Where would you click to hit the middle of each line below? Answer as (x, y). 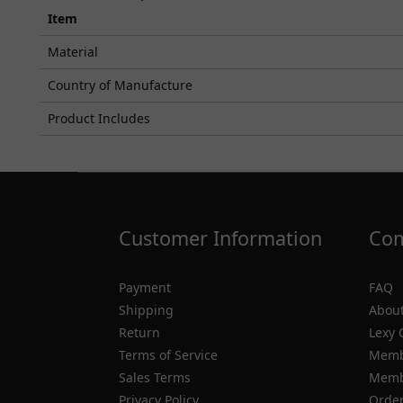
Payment (145, 287)
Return (139, 332)
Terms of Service (168, 355)
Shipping (146, 310)
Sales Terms (155, 377)
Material (73, 52)
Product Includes (99, 118)
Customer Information (220, 238)
